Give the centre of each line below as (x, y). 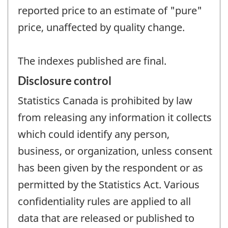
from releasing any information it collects (115, 118)
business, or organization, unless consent (115, 151)
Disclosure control (65, 81)
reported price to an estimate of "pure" (110, 10)
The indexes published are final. (92, 61)
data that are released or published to (106, 218)
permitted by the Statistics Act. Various (109, 185)
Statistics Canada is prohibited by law (105, 101)
